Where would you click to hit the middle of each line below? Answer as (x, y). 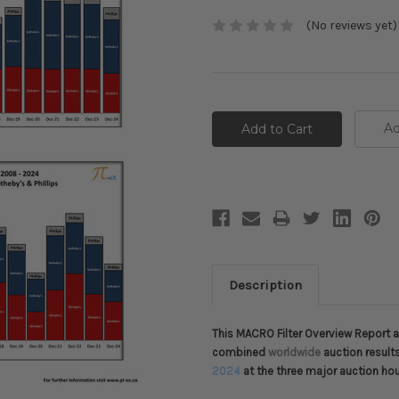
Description (265, 285)
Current (234, 106)
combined (240, 353)
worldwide (294, 353)
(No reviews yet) (351, 26)
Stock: (231, 123)
